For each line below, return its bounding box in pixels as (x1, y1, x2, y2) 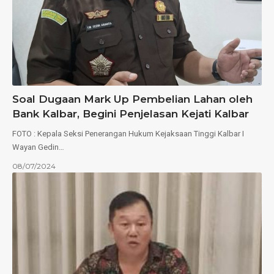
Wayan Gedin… (12, 143, 64, 152)
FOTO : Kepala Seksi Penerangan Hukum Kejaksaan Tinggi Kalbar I (12, 129, 244, 139)
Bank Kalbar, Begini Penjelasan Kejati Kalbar (12, 108, 249, 120)
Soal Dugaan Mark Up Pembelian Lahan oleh (12, 93, 253, 106)
